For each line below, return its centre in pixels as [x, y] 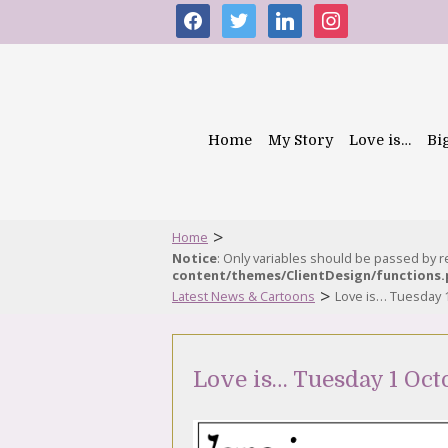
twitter [246, 14]
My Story [300, 140]
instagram [351, 14]
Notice [194, 258]
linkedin [296, 14]
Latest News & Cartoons [243, 296]
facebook [210, 14]
